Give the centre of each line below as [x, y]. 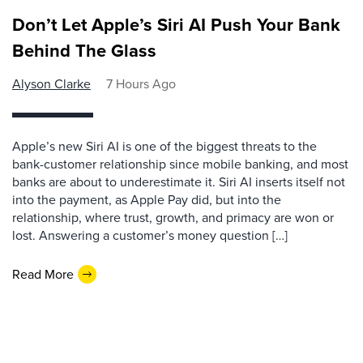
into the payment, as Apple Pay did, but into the [147, 200]
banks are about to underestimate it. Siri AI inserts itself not [179, 182]
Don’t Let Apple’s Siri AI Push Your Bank [176, 24]
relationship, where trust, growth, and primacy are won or [173, 218]
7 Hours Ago [141, 84]
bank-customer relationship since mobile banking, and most [180, 164]
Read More [43, 274]
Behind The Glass [84, 50]
